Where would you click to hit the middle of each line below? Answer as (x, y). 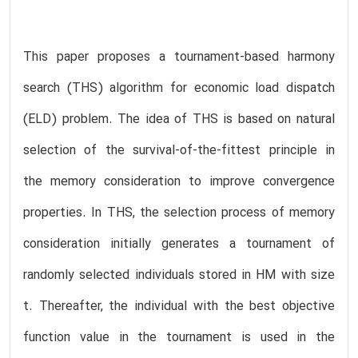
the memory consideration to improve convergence (179, 182)
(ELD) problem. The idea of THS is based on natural (179, 119)
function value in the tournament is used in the (179, 338)
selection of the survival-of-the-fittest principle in (179, 151)
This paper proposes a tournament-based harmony (179, 57)
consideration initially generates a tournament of (179, 244)
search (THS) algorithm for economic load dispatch (179, 88)
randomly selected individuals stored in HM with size (179, 275)
